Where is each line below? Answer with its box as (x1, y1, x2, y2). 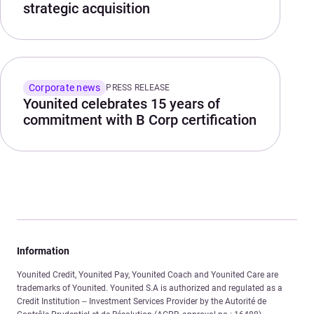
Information (17, 245, 69, 257)
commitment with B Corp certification (23, 111, 257, 128)
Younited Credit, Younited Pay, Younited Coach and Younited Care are (17, 269, 278, 280)
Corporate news (29, 81, 101, 93)
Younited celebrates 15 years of (23, 95, 220, 112)
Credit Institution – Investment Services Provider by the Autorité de (17, 296, 266, 306)
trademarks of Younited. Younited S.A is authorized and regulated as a (17, 282, 282, 293)
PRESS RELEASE (106, 82, 170, 93)
